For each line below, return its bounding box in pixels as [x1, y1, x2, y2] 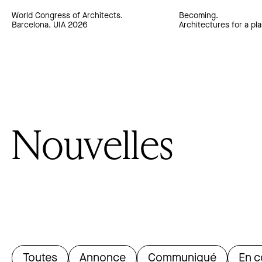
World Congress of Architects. [12, 12, 123, 20]
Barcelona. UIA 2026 [12, 21, 88, 30]
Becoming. [178, 12, 218, 20]
